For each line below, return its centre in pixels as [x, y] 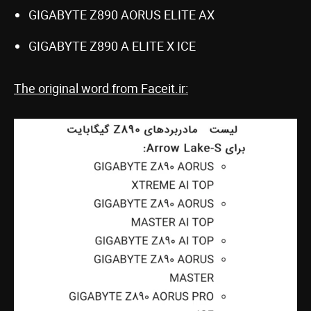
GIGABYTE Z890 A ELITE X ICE [112, 46]
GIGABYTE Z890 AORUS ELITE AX [121, 15]
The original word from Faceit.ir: [101, 88]
